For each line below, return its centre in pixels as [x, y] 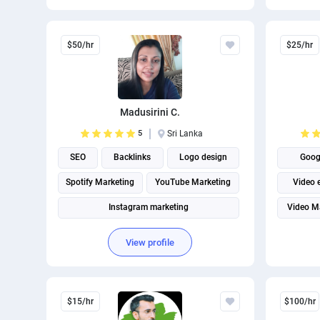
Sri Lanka [185, 134]
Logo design [203, 157]
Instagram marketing [148, 207]
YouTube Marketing [193, 182]
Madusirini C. [150, 112]
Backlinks [132, 157]
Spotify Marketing [100, 182]
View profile [150, 242]
